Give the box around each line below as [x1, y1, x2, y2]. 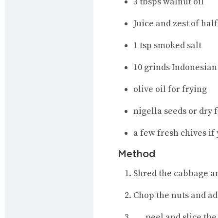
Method [118, 147, 156, 160]
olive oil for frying [133, 83, 207, 95]
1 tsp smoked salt [133, 39, 201, 51]
